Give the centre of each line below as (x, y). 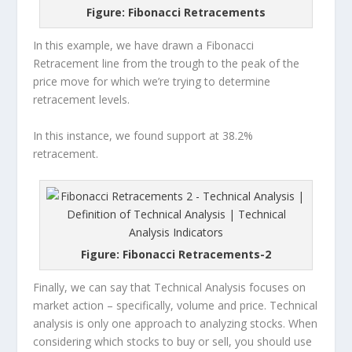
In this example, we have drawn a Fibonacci (144, 46)
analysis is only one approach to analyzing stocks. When (176, 324)
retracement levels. (82, 100)
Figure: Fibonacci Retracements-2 (176, 255)
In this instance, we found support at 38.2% (143, 135)
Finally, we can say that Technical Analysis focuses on (170, 288)
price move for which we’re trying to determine (152, 82)
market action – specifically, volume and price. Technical (176, 306)
